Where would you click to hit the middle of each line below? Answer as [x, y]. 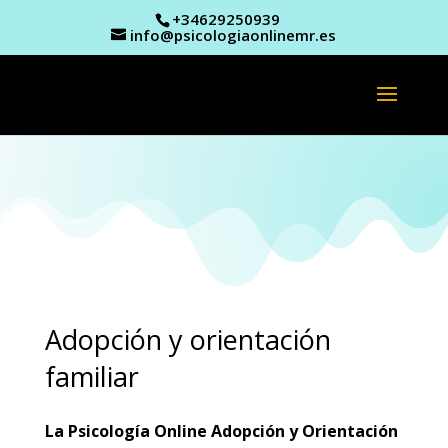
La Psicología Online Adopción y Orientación [221, 431]
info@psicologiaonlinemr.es [233, 35]
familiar [91, 376]
